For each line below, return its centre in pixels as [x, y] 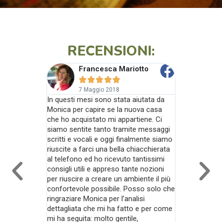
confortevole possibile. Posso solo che [111, 189]
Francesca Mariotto [114, 69]
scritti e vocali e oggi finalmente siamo [110, 139]
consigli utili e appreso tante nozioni [106, 169]
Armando [192, 69]
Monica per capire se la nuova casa [105, 110]
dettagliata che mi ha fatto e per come [110, 209]
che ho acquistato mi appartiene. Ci [105, 120]
